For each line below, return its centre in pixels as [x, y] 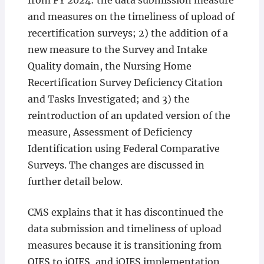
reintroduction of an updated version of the [129, 115]
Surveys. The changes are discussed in [116, 165]
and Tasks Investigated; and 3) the [108, 99]
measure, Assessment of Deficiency [110, 132]
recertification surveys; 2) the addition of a [128, 33]
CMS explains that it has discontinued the [125, 212]
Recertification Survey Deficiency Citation [125, 82]
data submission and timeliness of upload [124, 229]
